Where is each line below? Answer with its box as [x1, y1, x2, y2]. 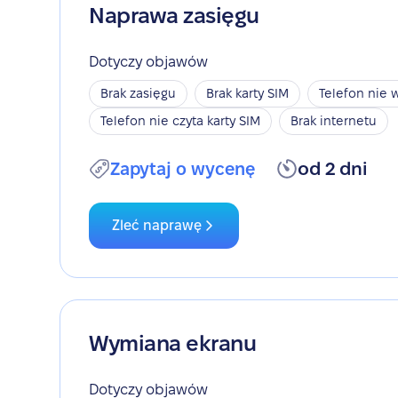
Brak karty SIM [206, 86, 290, 100]
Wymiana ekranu [89, 331, 257, 355]
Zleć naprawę [112, 218, 203, 233]
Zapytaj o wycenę [110, 159, 256, 179]
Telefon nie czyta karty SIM [100, 114, 261, 128]
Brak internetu [291, 114, 378, 128]
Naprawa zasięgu [89, 4, 259, 28]
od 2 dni [298, 159, 368, 179]
